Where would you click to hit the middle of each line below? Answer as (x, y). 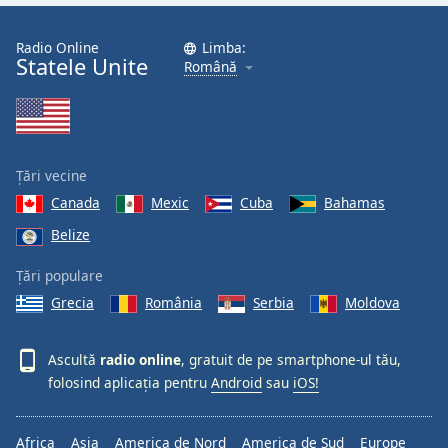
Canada (75, 202)
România (173, 302)
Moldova (372, 302)
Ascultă (74, 359)
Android (236, 383)
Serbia (273, 302)
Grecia (72, 302)
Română (210, 66)
